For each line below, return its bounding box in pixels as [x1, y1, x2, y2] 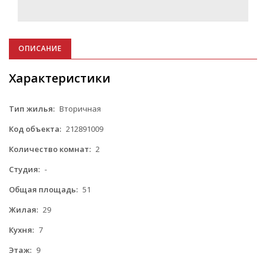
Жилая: [9, 204, 38, 215]
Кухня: [9, 224, 34, 235]
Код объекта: [9, 123, 61, 134]
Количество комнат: [9, 143, 91, 154]
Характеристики [9, 69, 110, 86]
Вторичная [58, 103, 101, 114]
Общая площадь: [9, 183, 78, 195]
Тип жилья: [9, 103, 55, 114]
